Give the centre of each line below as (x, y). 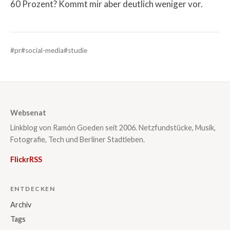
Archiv (21, 204)
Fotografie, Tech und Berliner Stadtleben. (78, 140)
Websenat (28, 112)
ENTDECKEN (33, 188)
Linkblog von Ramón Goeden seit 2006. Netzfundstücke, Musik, (113, 128)
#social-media (42, 50)
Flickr (20, 160)
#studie (75, 50)
